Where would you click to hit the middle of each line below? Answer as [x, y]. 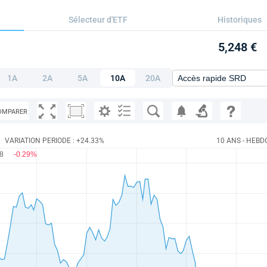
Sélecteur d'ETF [98, 20]
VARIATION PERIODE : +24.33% [55, 141]
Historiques [239, 20]
